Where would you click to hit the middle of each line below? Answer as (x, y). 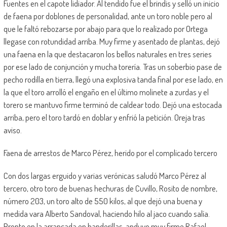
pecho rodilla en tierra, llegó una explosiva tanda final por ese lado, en (113, 79)
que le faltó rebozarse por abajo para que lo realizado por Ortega (105, 28)
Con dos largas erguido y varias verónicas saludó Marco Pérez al (105, 175)
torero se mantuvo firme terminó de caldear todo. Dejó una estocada (112, 104)
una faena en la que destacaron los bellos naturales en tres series (107, 54)
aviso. (12, 130)
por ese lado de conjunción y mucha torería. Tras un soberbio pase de (112, 66)
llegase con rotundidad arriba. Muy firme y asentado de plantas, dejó (111, 41)
